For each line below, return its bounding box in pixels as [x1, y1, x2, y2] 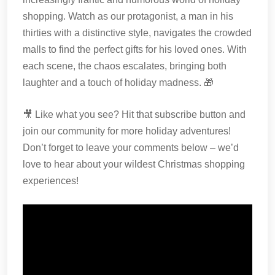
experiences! [23, 176, 79, 186]
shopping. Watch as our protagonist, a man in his [23, 11, 233, 21]
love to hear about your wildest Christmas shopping [23, 159, 245, 169]
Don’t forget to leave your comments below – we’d [23, 142, 239, 153]
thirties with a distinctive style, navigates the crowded [23, 28, 252, 38]
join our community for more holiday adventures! [23, 126, 231, 136]
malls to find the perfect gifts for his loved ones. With [23, 44, 247, 55]
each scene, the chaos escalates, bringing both [23, 61, 227, 71]
